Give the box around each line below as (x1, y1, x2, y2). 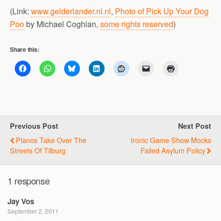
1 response (7, 174, 50, 187)
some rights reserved (100, 18, 173, 30)
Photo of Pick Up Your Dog (115, 5, 209, 17)
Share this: (10, 45, 39, 54)
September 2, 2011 (7, 207, 59, 216)
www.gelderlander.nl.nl (31, 5, 111, 17)
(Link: (10, 5, 31, 17)
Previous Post (10, 121, 58, 131)
